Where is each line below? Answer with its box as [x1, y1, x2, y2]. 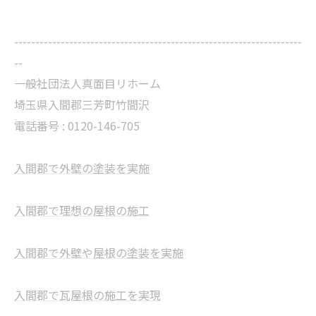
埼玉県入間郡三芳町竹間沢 [14, 96, 150, 114]
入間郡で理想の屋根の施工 [14, 202, 150, 219]
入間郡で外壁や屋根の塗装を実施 [14, 244, 183, 262]
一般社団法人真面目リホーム [14, 75, 161, 92]
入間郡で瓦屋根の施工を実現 [14, 286, 161, 304]
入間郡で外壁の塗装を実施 [14, 159, 150, 177]
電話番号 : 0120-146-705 [14, 117, 140, 135]
